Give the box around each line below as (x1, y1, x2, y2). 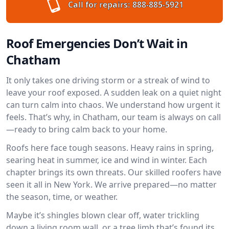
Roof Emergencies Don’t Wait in (6, 35, 188, 52)
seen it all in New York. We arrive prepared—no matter (6, 179, 217, 190)
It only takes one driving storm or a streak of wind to (6, 75, 210, 86)
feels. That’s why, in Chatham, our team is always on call (6, 111, 221, 123)
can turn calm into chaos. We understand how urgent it (6, 99, 220, 110)
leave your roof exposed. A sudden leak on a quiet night (6, 87, 221, 98)
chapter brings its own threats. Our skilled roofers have (6, 167, 221, 178)
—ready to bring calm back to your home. (6, 124, 167, 135)
